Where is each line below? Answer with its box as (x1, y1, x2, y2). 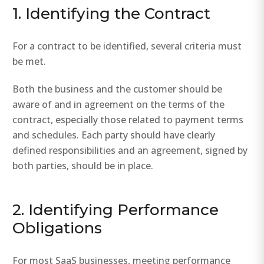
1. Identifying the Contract (12, 4, 211, 23)
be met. (12, 54, 47, 68)
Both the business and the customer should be (12, 82, 223, 95)
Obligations (12, 219, 103, 238)
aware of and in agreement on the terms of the (12, 97, 225, 111)
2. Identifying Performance (12, 200, 219, 220)
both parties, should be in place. (12, 159, 154, 172)
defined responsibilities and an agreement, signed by (12, 143, 248, 157)
